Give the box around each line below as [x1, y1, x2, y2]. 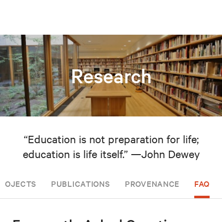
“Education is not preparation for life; [23, 132, 199, 146]
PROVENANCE [125, 178, 180, 189]
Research [70, 63, 152, 89]
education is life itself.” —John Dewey [22, 147, 200, 161]
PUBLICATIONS [51, 178, 110, 189]
